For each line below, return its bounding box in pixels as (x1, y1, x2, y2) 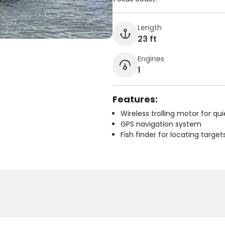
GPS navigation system (121, 119, 201, 129)
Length (138, 22, 162, 33)
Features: (113, 93, 158, 105)
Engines (138, 53, 164, 64)
